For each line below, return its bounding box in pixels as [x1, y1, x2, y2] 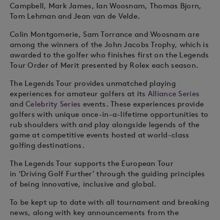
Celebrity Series [26, 99, 81, 109]
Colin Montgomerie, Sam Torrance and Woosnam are [10, 29, 200, 39]
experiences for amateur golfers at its [10, 89, 148, 98]
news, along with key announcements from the [10, 208, 179, 217]
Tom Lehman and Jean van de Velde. [10, 11, 140, 21]
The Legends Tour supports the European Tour [10, 159, 174, 168]
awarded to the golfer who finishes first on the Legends [10, 50, 209, 59]
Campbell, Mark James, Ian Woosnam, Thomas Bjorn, [10, 1, 202, 10]
